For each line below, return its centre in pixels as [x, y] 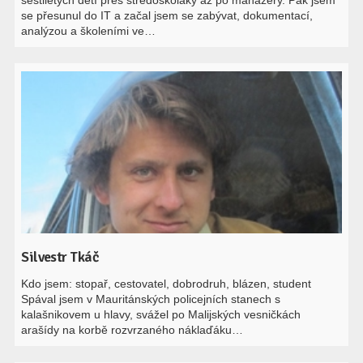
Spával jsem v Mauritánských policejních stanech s [151, 299]
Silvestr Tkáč [60, 257]
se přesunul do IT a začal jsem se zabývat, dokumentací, [167, 15]
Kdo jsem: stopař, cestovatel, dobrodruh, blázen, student [167, 284]
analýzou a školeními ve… [89, 31]
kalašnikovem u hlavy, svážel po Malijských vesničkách [161, 314]
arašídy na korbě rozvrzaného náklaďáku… [132, 330]
